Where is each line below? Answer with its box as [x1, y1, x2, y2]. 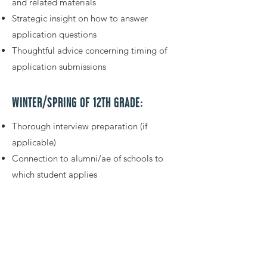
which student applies [12, 169, 97, 180]
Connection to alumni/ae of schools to [12, 153, 163, 164]
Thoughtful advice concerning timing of [12, 45, 167, 56]
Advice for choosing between [12, 185, 126, 196]
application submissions [12, 61, 106, 72]
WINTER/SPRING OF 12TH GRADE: [12, 95, 143, 110]
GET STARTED [68, 225, 119, 235]
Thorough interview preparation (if [12, 120, 147, 132]
